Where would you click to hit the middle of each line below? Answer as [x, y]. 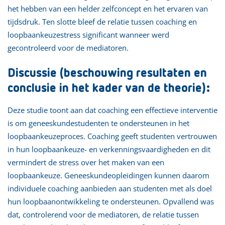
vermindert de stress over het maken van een [86, 162]
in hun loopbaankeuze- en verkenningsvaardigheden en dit [109, 149]
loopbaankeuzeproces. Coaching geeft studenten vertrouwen [112, 136]
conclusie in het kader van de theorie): [109, 88]
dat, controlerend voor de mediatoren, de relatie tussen [103, 214]
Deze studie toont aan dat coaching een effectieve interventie [113, 110]
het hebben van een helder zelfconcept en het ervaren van [108, 8]
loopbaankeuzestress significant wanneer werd [88, 34]
